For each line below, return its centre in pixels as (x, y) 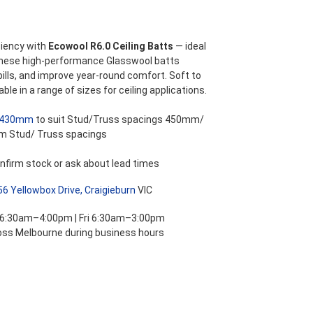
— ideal (190, 46)
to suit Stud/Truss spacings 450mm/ (119, 119)
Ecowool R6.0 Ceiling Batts (111, 46)
